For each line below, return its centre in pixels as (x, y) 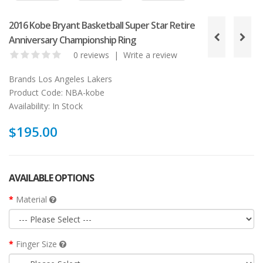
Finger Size (38, 244)
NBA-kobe (84, 93)
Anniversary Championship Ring (72, 40)
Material (33, 200)
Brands (22, 79)
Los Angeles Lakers (75, 79)
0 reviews (91, 55)
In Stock (66, 106)
